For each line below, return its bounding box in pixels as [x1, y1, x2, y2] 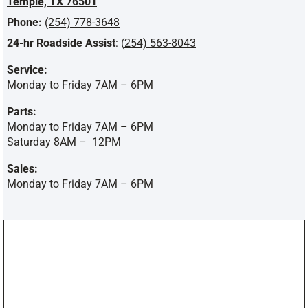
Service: [7, 63, 47, 77]
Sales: [7, 162, 38, 176]
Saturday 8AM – [7, 135, 87, 149]
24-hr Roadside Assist [7, 36, 115, 50]
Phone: [7, 16, 42, 30]
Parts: [7, 105, 36, 119]
